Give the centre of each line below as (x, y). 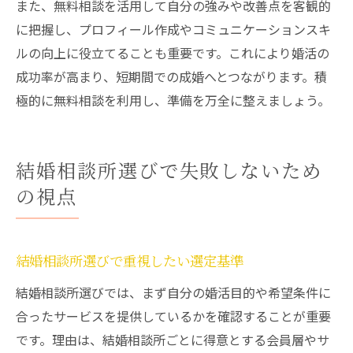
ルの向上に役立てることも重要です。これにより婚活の (173, 53)
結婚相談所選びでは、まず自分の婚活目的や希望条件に (173, 292)
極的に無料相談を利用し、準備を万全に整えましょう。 (173, 100)
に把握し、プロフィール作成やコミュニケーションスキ (173, 29)
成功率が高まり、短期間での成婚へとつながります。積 (171, 76)
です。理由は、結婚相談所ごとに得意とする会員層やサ (173, 340)
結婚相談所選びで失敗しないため (169, 172)
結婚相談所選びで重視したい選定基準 (130, 262)
